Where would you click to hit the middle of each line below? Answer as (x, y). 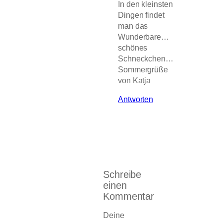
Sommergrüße (143, 70)
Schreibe (122, 175)
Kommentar (129, 196)
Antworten (136, 99)
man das (133, 26)
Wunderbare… (143, 37)
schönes (133, 48)
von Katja (135, 81)
